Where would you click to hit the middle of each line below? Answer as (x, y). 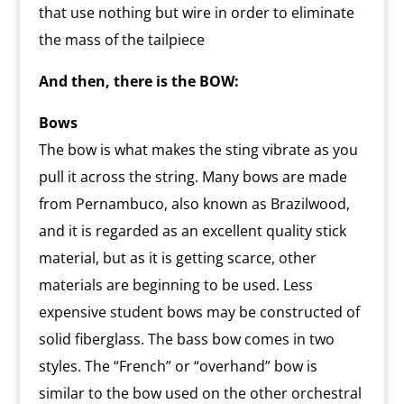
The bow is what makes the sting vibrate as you (198, 149)
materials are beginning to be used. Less (175, 285)
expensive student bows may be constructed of (199, 312)
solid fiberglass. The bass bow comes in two (186, 339)
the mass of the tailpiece (121, 39)
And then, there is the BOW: (138, 81)
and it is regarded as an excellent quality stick (192, 230)
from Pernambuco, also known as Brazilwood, (194, 203)
